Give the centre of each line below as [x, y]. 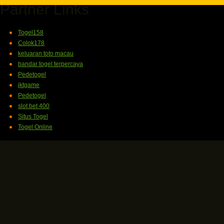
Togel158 [31, 32]
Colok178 [31, 43]
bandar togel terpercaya [50, 64]
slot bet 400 [34, 106]
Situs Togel [33, 116]
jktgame [29, 85]
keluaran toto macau [46, 53]
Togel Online [35, 127]
